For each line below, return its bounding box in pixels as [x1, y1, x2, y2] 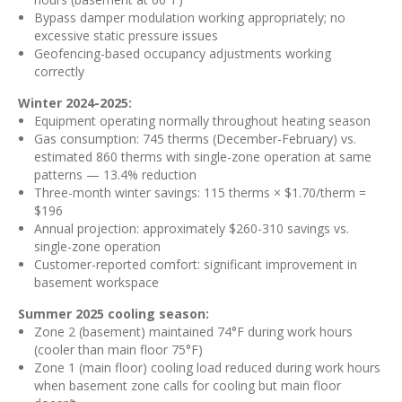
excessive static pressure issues [34, 27, 218, 44]
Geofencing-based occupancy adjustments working [34, 45, 331, 62]
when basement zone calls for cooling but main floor [34, 377, 341, 394]
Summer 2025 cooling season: [18, 305, 209, 322]
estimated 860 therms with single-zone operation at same [34, 148, 371, 165]
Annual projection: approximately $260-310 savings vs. [34, 220, 349, 237]
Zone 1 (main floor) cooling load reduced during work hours [34, 359, 380, 376]
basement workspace [34, 274, 159, 291]
